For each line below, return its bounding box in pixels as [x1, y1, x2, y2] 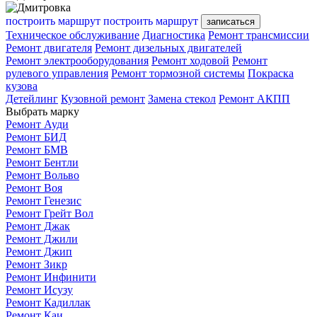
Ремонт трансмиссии [208, 28, 309, 41]
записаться [207, 16, 255, 27]
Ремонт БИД [6, 130, 67, 143]
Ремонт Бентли [6, 156, 79, 168]
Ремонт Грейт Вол [6, 207, 93, 219]
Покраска [248, 67, 294, 79]
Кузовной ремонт [61, 92, 145, 105]
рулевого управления [6, 67, 108, 79]
